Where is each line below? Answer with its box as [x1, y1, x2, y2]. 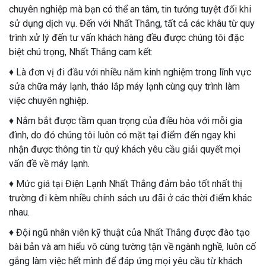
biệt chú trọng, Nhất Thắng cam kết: [9, 46, 153, 58]
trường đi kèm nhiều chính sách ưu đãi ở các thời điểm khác [9, 192, 252, 204]
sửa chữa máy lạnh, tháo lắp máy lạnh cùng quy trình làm [9, 81, 240, 93]
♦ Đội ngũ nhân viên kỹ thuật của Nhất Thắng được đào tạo [9, 227, 250, 239]
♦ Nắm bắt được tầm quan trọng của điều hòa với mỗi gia [9, 115, 242, 127]
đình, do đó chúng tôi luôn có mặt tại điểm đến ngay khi [9, 129, 236, 141]
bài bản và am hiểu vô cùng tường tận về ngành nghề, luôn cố [9, 241, 256, 253]
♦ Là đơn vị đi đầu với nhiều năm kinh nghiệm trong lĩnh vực [9, 66, 251, 78]
